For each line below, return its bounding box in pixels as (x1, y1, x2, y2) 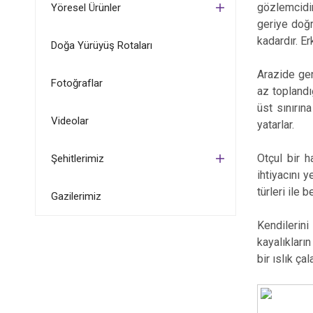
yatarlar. (257, 118, 298, 131)
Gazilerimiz (50, 190, 101, 203)
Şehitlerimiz (50, 152, 104, 165)
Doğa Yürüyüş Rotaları (50, 39, 152, 52)
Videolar (50, 115, 89, 127)
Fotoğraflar (50, 77, 103, 89)
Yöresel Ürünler (50, 1, 121, 14)
